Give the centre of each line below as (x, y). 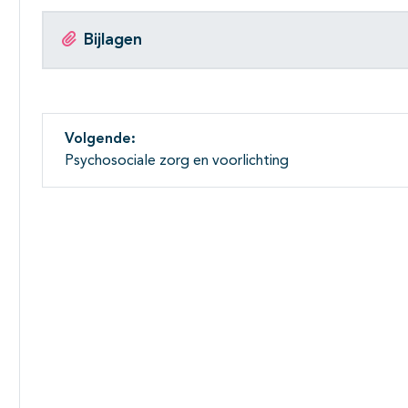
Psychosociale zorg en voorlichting (177, 162)
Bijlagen (113, 40)
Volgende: (100, 140)
